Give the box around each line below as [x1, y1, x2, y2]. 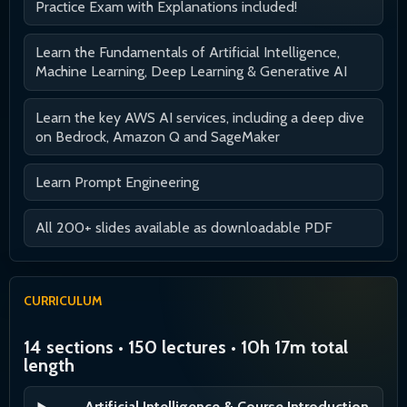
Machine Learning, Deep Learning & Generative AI [35, 63, 347, 81]
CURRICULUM [24, 293, 103, 308]
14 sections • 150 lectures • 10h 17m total [24, 336, 349, 359]
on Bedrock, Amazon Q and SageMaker [35, 127, 280, 145]
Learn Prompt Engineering [35, 174, 199, 192]
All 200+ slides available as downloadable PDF [35, 219, 333, 237]
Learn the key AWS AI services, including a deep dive [35, 108, 364, 126]
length [24, 354, 75, 377]
